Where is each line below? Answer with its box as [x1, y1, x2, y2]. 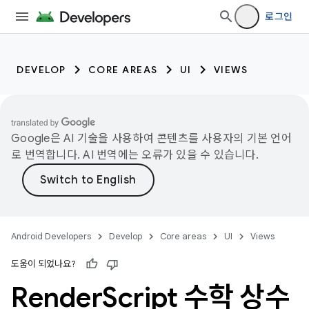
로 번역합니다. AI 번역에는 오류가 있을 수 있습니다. [11, 148, 259, 162]
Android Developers [11, 230, 91, 242]
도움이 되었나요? [11, 258, 76, 270]
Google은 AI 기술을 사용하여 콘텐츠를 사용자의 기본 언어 [11, 132, 292, 146]
